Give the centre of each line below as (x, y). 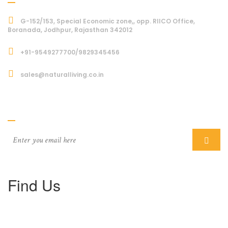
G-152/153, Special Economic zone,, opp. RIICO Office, (107, 21)
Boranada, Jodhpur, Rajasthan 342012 (70, 30)
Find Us (34, 185)
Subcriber (30, 105)
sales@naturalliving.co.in (61, 75)
